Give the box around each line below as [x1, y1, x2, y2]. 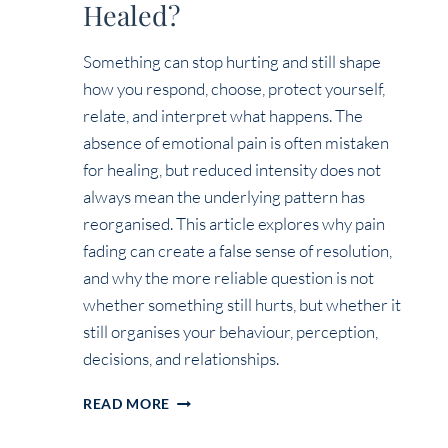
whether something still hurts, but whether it [83, 294, 401, 316]
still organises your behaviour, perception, [83, 321, 378, 343]
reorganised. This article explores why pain [83, 213, 385, 235]
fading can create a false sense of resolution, [83, 240, 392, 262]
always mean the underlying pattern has [83, 186, 365, 208]
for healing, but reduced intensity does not [83, 159, 381, 181]
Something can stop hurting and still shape [83, 51, 381, 73]
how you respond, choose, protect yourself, [83, 78, 385, 100]
